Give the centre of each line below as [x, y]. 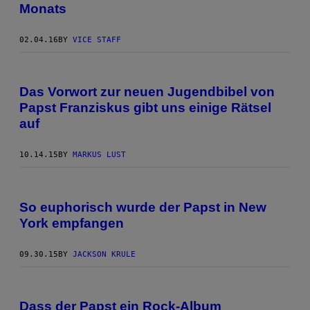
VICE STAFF [97, 39]
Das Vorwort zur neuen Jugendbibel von [147, 92]
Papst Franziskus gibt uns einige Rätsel [145, 108]
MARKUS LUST [99, 155]
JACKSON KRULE [104, 254]
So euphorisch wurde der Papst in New [143, 207]
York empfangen [72, 223]
